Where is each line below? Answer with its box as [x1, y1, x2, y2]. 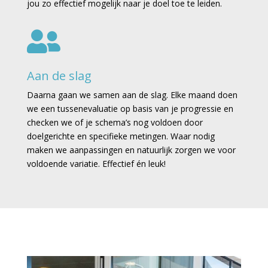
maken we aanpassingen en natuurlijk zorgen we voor [26, 144, 236, 156]
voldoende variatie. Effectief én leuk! [26, 157, 166, 169]
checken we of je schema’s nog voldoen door [26, 116, 203, 128]
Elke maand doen [170, 89, 237, 100]
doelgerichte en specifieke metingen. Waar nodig [26, 130, 215, 142]
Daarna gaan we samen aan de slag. [26, 89, 170, 100]
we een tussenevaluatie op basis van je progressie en [26, 102, 233, 114]
